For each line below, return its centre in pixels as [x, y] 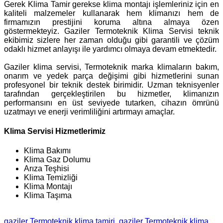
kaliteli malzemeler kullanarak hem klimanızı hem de [111, 13]
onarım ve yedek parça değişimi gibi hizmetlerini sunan [111, 76]
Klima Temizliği [51, 178]
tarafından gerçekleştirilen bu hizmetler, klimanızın [111, 94]
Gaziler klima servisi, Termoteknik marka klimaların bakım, [111, 67]
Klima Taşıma [48, 196]
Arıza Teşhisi [47, 169]
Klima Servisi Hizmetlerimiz [55, 131]
